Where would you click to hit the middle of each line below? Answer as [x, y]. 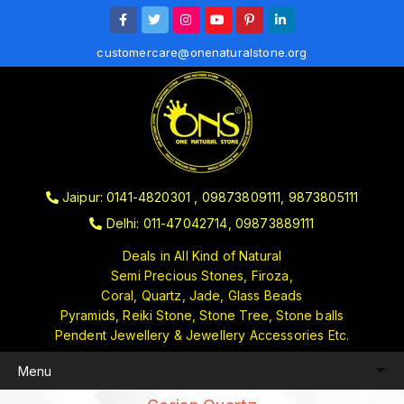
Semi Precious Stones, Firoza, [202, 275]
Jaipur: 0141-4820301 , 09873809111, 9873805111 [210, 197]
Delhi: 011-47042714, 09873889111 [210, 223]
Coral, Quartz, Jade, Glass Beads [202, 295]
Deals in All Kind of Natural [202, 256]
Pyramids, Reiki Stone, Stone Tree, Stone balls [202, 315]
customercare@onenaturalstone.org [202, 52]
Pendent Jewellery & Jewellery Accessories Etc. [202, 335]
